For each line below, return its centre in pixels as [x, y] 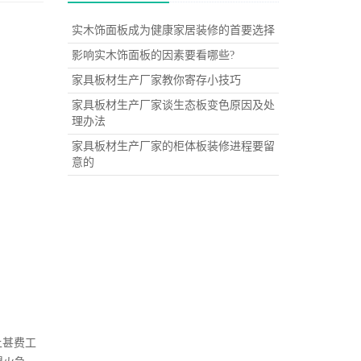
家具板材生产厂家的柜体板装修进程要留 [173, 146]
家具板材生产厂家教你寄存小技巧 [156, 80]
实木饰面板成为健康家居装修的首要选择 [173, 30]
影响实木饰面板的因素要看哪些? [153, 55]
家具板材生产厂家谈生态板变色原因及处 [173, 105]
